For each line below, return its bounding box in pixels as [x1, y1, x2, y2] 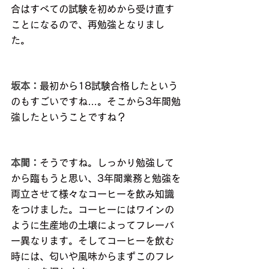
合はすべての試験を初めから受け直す [11, 4, 174, 14]
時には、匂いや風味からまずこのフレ [11, 251, 174, 261]
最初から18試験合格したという [40, 80, 178, 91]
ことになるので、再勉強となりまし [11, 19, 165, 29]
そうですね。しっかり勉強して [40, 157, 174, 168]
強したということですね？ [11, 112, 126, 122]
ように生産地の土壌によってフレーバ [11, 220, 174, 230]
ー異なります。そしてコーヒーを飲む [11, 235, 174, 246]
